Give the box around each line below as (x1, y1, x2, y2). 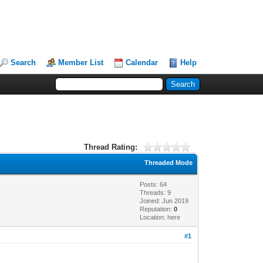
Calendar (126, 58, 159, 67)
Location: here (140, 213, 181, 221)
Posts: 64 (140, 180, 167, 188)
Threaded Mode (144, 159, 193, 166)
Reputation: (140, 205, 174, 213)
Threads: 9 (140, 188, 171, 196)
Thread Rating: (83, 142, 137, 151)
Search (11, 58, 36, 67)
